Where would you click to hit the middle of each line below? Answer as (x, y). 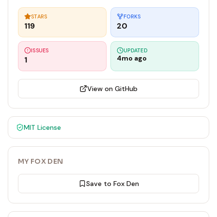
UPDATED (136, 50)
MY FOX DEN (41, 161)
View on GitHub (112, 89)
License (48, 127)
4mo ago (132, 58)
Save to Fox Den (112, 184)
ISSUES (40, 50)
